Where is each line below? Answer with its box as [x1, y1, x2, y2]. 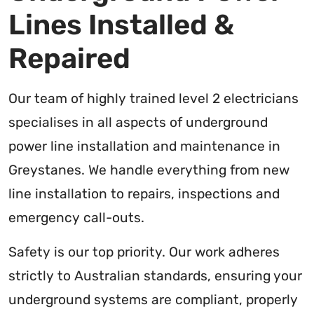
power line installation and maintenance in [8, 137, 280, 154]
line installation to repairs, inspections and [8, 185, 280, 202]
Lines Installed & [8, 8, 234, 41]
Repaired [8, 41, 130, 75]
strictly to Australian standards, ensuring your [8, 267, 302, 284]
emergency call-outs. [8, 209, 144, 226]
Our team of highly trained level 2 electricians [8, 90, 299, 107]
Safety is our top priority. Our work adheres [8, 243, 280, 260]
